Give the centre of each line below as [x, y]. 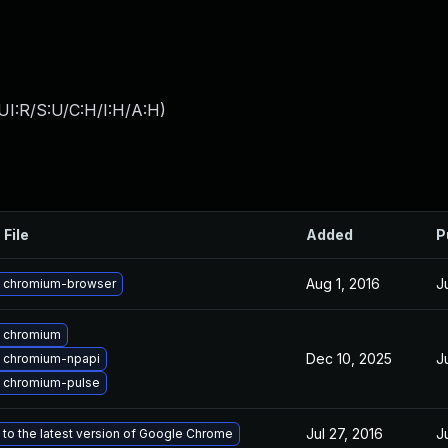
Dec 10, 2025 [349, 358]
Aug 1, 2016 [343, 283]
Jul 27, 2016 [344, 433]
